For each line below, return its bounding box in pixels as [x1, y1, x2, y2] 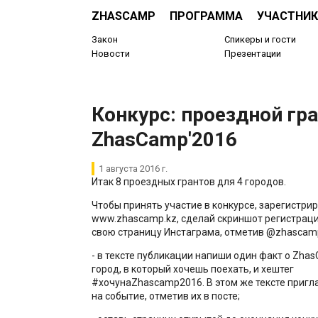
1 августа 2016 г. [98, 163, 168, 174]
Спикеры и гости [224, 34, 297, 45]
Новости [91, 48, 130, 59]
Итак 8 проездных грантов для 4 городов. [91, 175, 286, 187]
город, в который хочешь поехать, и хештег [91, 263, 294, 275]
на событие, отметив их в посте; [91, 290, 240, 302]
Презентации [224, 48, 282, 59]
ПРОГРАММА [169, 9, 243, 23]
